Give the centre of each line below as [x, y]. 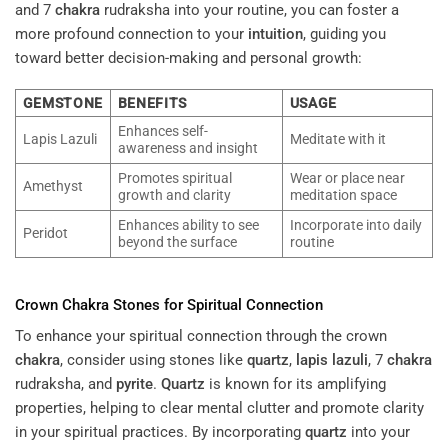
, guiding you [344, 33]
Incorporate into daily [355, 225]
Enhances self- [162, 131]
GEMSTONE [63, 103]
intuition [275, 33]
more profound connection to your [131, 33]
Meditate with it [337, 139]
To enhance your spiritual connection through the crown [201, 336]
